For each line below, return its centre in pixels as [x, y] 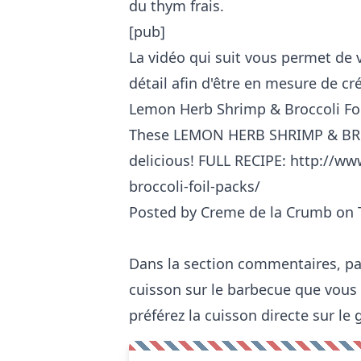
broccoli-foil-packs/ [195, 186]
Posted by [165, 212]
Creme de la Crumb [266, 212]
